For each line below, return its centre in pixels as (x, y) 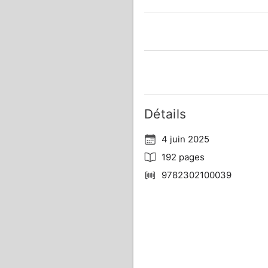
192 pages (183, 157)
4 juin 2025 (185, 139)
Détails (165, 114)
